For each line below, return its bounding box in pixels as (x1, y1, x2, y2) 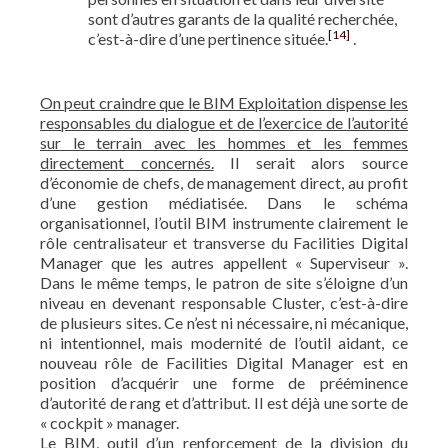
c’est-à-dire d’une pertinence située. (88, 28, 328, 48)
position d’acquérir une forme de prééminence (40, 372, 408, 392)
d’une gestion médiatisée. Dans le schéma (40, 192, 408, 212)
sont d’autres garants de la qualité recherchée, (88, 8, 397, 28)
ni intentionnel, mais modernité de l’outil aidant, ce (40, 332, 408, 352)
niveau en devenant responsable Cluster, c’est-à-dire (40, 292, 408, 312)
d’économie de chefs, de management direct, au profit (40, 172, 408, 192)
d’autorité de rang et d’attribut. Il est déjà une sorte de (40, 392, 408, 412)
